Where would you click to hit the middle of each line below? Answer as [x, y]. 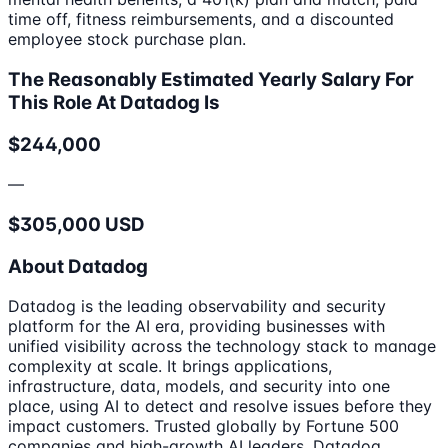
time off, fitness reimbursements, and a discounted [201, 19]
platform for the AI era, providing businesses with [196, 326]
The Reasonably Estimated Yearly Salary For [211, 79]
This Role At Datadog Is [114, 102]
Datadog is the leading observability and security [197, 306]
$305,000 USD [76, 224]
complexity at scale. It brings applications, [170, 366]
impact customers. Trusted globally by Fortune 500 [203, 426]
